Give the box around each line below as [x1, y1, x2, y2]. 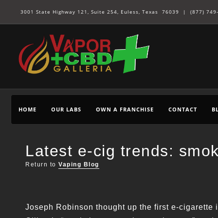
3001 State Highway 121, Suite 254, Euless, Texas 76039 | [20, 8, 190, 15]
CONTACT [168, 106, 197, 113]
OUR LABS [51, 106, 81, 113]
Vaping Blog [58, 161, 99, 168]
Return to [25, 161, 58, 168]
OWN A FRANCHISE [96, 106, 154, 113]
